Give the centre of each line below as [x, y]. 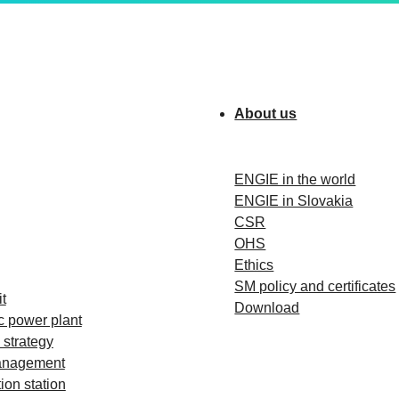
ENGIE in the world [295, 179]
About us [266, 114]
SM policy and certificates [315, 286]
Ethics [254, 265]
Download [267, 308]
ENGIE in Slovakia [294, 201]
